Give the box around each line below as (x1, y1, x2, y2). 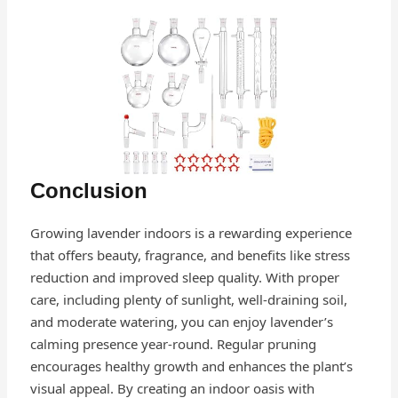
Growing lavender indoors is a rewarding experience (29, 224, 352, 243)
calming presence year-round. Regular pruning (29, 335, 316, 354)
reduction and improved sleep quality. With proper (29, 268, 339, 287)
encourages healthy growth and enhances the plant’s (29, 357, 353, 376)
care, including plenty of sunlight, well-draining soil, (29, 291, 347, 309)
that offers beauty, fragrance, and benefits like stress (29, 246, 350, 265)
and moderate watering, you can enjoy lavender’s (29, 313, 333, 331)
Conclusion (29, 179, 147, 203)
